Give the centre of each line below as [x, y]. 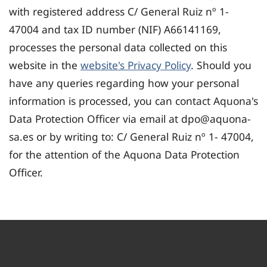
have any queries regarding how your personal [124, 83]
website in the [45, 65]
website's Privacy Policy [136, 65]
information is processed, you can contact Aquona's [133, 101]
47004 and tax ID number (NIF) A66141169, [115, 30]
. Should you [221, 65]
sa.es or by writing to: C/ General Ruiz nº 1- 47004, [131, 137]
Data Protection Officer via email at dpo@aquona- [130, 119]
